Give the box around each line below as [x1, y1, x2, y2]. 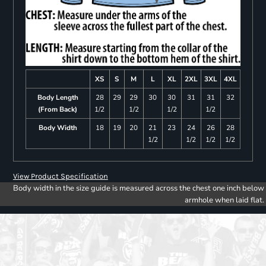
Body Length [37, 92, 78, 102]
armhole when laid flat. [185, 194, 264, 205]
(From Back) [38, 104, 78, 114]
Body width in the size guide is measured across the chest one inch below [13, 182, 264, 194]
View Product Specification [12, 171, 108, 180]
